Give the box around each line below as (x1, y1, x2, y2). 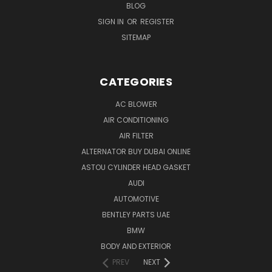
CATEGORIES (100, 73, 172, 89)
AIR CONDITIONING (103, 114, 169, 125)
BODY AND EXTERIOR (101, 240, 171, 251)
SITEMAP (121, 32, 151, 42)
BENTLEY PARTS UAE (102, 209, 170, 220)
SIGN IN (98, 16, 126, 27)
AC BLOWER (115, 98, 157, 109)
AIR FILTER (118, 130, 154, 141)
